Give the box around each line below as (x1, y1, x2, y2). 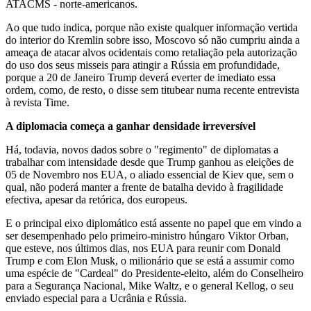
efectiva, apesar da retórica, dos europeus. (6, 194, 187, 206)
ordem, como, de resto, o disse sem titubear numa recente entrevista (6, 84, 299, 96)
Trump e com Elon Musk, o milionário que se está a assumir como (6, 255, 294, 267)
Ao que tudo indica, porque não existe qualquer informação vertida (6, 22, 298, 34)
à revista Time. (6, 96, 69, 109)
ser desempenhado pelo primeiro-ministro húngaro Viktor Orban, (6, 230, 289, 242)
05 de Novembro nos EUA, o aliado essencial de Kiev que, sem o (6, 169, 294, 181)
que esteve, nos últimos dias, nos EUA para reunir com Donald (6, 242, 280, 255)
